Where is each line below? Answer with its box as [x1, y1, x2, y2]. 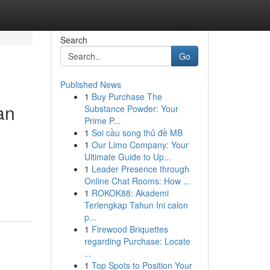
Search [60, 34, 87, 46]
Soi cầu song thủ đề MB [91, 127, 183, 139]
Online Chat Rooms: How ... [84, 175, 190, 187]
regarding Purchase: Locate [84, 235, 190, 247]
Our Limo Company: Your [91, 139, 189, 151]
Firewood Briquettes [91, 223, 168, 235]
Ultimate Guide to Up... [84, 151, 171, 163]
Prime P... [84, 115, 121, 127]
